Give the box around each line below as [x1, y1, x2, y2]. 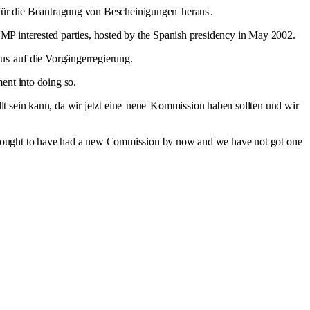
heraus [181, 5, 210, 17]
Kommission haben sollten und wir [147, 99, 299, 111]
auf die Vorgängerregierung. [10, 52, 133, 64]
